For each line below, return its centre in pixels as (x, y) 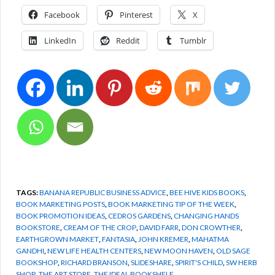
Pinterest (136, 14)
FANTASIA (118, 239)
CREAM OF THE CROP (100, 227)
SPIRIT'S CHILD (199, 262)
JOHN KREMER (163, 239)
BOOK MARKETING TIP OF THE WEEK (171, 204)
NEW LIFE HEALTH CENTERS (94, 250)
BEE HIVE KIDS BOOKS (207, 192)
